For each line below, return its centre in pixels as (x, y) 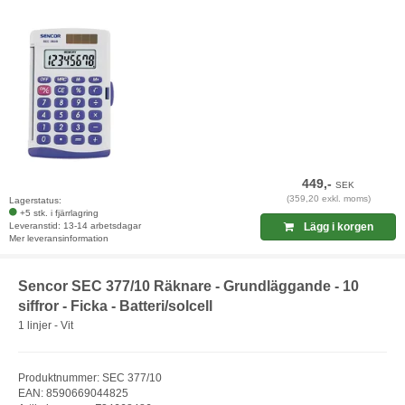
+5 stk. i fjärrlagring (59, 212)
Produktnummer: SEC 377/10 (90, 378)
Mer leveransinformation (59, 238)
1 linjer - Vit (46, 326)
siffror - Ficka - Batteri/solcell (115, 306)
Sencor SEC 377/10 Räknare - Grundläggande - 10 (188, 286)
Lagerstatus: (35, 200)
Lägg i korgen (337, 226)
